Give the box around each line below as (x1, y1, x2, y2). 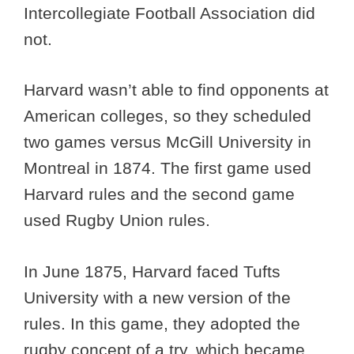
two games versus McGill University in (24, 133, 311, 152)
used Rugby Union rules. (24, 211, 210, 230)
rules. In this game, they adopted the (24, 314, 300, 333)
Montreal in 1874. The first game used (24, 159, 311, 178)
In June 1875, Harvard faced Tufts (24, 262, 281, 281)
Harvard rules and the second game (24, 185, 295, 204)
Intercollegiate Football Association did (24, 3, 315, 22)
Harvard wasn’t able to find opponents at (24, 81, 329, 100)
